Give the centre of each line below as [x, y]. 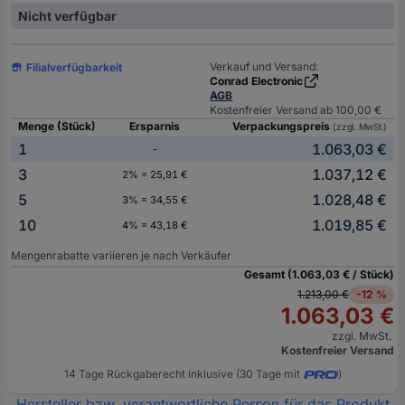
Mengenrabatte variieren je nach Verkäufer [121, 256]
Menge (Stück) [57, 127]
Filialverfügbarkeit [75, 68]
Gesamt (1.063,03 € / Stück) [319, 275]
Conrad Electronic [257, 81]
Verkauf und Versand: [264, 67]
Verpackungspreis [283, 127]
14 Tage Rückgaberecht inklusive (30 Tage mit [182, 374]
